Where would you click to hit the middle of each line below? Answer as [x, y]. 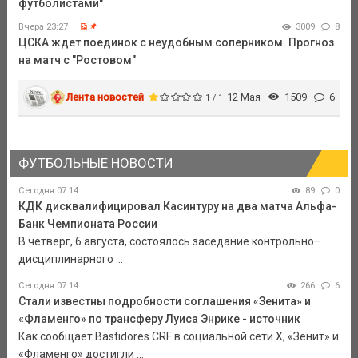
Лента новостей [105, 97]
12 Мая [243, 97]
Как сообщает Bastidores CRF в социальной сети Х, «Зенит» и [178, 337]
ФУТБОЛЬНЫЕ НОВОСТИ [95, 163]
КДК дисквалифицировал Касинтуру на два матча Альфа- [177, 207]
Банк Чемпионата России [88, 224]
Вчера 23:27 [43, 26]
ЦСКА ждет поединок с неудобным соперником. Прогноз [176, 42]
